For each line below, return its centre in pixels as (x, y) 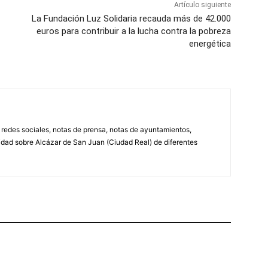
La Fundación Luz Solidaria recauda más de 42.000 (131, 19)
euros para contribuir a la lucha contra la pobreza (133, 31)
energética (210, 44)
